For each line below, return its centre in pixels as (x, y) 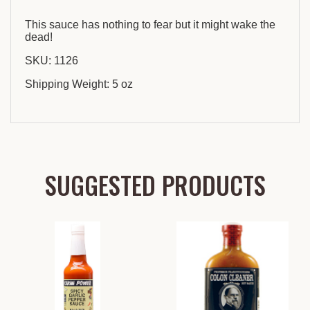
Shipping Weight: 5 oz (79, 84)
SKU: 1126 (52, 61)
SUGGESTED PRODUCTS (155, 185)
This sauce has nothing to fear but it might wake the (150, 25)
